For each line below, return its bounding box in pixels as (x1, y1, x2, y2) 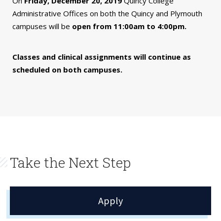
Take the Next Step (10, 153, 131, 172)
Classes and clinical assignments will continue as (12, 51, 191, 62)
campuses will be (12, 21, 72, 31)
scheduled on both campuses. (12, 64, 122, 74)
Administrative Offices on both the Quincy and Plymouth (12, 8, 202, 18)
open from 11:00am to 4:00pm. (72, 21, 186, 31)
